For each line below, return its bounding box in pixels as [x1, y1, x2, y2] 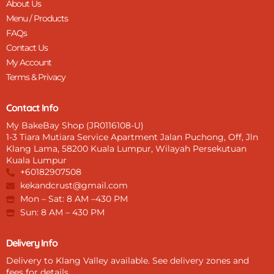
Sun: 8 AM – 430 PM [20, 207, 105, 218]
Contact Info [6, 102, 58, 114]
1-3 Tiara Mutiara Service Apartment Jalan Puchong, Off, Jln [6, 131, 258, 143]
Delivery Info [6, 237, 57, 249]
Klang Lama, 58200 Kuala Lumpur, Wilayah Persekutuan [6, 143, 246, 154]
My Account [6, 57, 51, 68]
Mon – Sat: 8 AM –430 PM [20, 193, 128, 204]
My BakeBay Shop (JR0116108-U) [6, 120, 144, 131]
